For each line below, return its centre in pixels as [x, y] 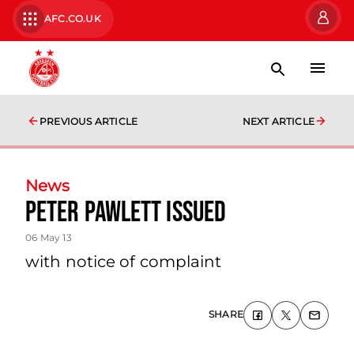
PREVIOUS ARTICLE [89, 121]
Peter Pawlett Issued [126, 213]
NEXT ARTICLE [278, 121]
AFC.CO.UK [73, 19]
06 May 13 [49, 237]
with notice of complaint [124, 262]
